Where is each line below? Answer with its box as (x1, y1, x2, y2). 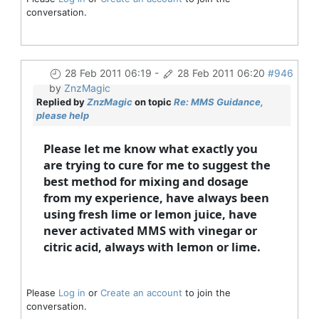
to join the (182, 286, 231, 298)
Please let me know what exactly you (43, 140, 258, 157)
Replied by (36, 95, 87, 108)
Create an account (100, 286, 182, 298)
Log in (58, 286, 85, 298)
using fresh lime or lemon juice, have (43, 205, 257, 222)
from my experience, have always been (43, 189, 269, 206)
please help (36, 109, 89, 121)
